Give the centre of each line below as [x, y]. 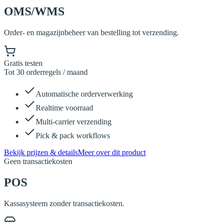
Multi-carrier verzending [74, 122]
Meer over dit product [112, 153]
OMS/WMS [34, 12]
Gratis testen [23, 63]
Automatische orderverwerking [84, 94]
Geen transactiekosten [38, 162]
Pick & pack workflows [73, 136]
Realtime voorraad [64, 108]
